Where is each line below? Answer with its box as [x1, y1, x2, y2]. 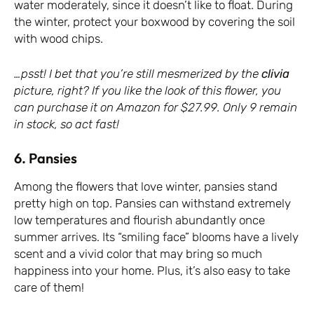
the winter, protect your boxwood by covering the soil [14, 15, 295, 29]
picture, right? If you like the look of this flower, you [14, 83, 281, 97]
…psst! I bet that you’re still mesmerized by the [14, 66, 261, 81]
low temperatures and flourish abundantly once [14, 213, 265, 228]
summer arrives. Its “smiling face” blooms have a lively [14, 230, 299, 245]
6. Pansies [14, 149, 77, 168]
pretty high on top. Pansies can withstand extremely [14, 196, 291, 211]
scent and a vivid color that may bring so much [14, 247, 262, 261]
